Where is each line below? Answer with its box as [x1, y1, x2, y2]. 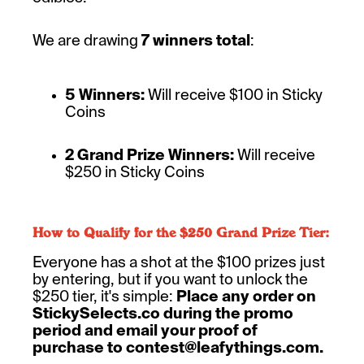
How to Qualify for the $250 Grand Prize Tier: [32, 225, 329, 240]
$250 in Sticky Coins [65, 162, 208, 182]
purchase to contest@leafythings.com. [32, 338, 323, 357]
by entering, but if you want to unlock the [32, 270, 308, 289]
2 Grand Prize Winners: [65, 145, 234, 165]
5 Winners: [65, 85, 145, 105]
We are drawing [32, 31, 141, 50]
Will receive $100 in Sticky [145, 85, 323, 105]
